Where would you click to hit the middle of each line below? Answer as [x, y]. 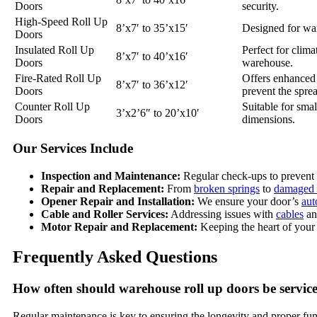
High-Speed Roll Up [61, 21]
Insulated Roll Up [54, 50]
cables [290, 214]
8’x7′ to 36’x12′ [152, 84]
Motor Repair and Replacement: [119, 226]
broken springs [227, 188]
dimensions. [269, 119]
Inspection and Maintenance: [111, 175]
